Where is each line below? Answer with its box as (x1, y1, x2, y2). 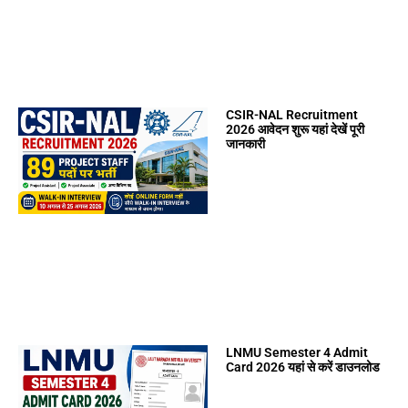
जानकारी (226, 137, 266, 152)
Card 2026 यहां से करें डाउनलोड (226, 360, 381, 375)
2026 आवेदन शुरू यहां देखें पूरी (226, 122, 365, 138)
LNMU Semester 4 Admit (226, 345, 369, 361)
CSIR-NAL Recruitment (226, 107, 359, 123)
